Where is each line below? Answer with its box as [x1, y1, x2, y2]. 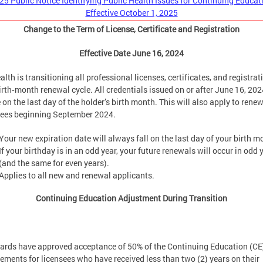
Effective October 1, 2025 [85, 7, 178, 19]
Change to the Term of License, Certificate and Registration [23, 23, 240, 35]
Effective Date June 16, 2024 [79, 48, 184, 59]
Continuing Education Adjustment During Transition [36, 192, 227, 204]
